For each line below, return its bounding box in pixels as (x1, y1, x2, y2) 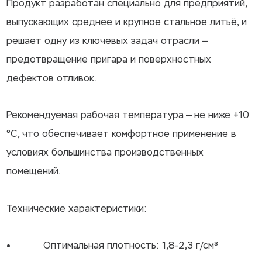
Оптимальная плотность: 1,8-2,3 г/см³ (17, 239, 219, 252)
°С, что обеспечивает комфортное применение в (6, 127, 237, 140)
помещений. (6, 165, 61, 178)
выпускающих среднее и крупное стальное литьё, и (6, 15, 247, 28)
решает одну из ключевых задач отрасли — (6, 34, 208, 47)
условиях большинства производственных (6, 146, 204, 159)
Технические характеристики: (6, 202, 147, 215)
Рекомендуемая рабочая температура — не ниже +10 (6, 109, 250, 122)
